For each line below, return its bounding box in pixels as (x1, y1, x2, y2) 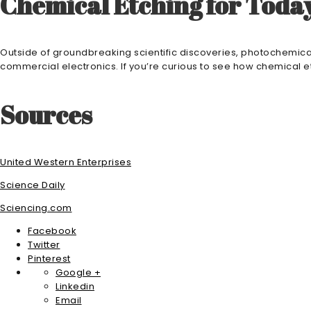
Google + (56, 265, 101, 279)
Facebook (28, 224, 76, 237)
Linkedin (56, 279, 94, 293)
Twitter (28, 237, 60, 251)
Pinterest (28, 251, 71, 265)
